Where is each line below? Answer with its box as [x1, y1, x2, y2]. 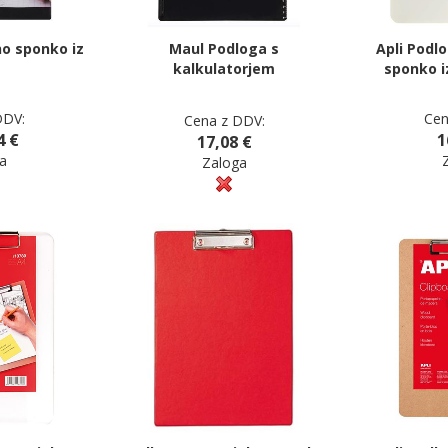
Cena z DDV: [183, 110, 265, 130]
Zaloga [201, 152, 247, 172]
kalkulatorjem [173, 58, 275, 78]
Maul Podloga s [169, 38, 279, 58]
